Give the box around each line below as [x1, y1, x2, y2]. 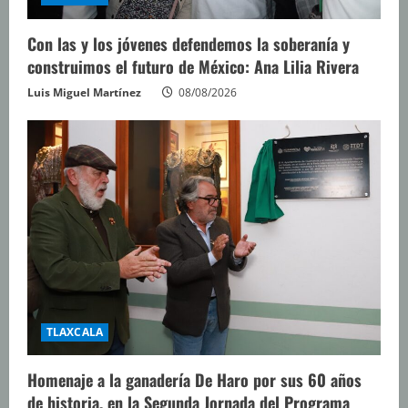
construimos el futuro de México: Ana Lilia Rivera [27, 54, 359, 78]
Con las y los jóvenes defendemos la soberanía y [27, 31, 350, 56]
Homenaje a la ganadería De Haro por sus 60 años [27, 368, 362, 393]
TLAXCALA [46, 324, 103, 341]
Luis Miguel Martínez [27, 84, 141, 100]
